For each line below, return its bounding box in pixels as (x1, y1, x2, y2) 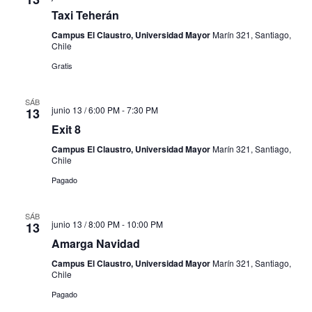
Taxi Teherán (51, 7, 119, 24)
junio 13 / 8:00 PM (51, 218, 120, 231)
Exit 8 (51, 121, 81, 138)
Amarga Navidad (51, 235, 140, 252)
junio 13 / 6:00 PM (51, 104, 120, 116)
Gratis (51, 60, 72, 72)
